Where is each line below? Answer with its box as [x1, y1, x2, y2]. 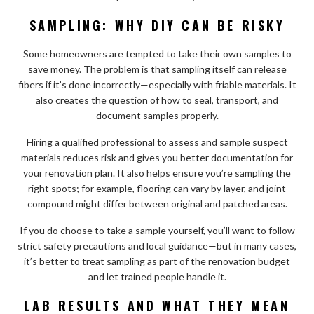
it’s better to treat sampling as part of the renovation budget [24, 254, 290, 267]
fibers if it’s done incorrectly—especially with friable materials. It [18, 78, 296, 90]
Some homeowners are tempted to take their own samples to [22, 47, 292, 60]
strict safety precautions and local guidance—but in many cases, [18, 239, 296, 252]
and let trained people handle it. [88, 270, 226, 282]
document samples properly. [95, 109, 219, 121]
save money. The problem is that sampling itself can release [27, 62, 287, 75]
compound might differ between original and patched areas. [27, 197, 287, 210]
